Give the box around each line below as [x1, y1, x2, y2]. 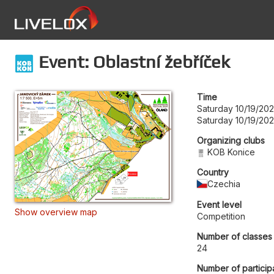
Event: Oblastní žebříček [34, 51, 230, 72]
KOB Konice [207, 146, 256, 157]
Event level [197, 199, 242, 210]
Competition [197, 210, 245, 221]
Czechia [207, 178, 241, 189]
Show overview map [15, 206, 97, 217]
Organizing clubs [197, 135, 265, 146]
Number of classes [197, 231, 272, 242]
